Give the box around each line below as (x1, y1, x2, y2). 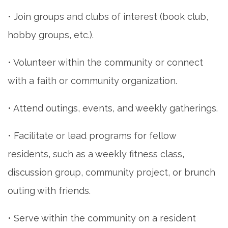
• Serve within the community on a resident (8, 212, 196, 223)
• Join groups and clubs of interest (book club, (8, 11, 208, 22)
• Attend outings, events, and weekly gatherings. (8, 102, 218, 113)
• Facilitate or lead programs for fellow (8, 130, 176, 141)
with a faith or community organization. (8, 75, 177, 86)
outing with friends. (8, 185, 91, 196)
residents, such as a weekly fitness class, (8, 148, 184, 159)
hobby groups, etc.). (8, 29, 94, 40)
